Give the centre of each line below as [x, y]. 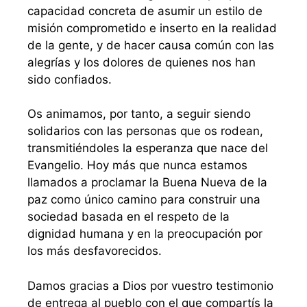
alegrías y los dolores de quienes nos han [142, 62]
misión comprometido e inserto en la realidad [152, 28]
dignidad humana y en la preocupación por [145, 234]
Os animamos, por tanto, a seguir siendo [139, 114]
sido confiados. [70, 79]
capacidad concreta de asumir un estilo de [145, 11]
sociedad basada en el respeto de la [128, 217]
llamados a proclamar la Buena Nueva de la [147, 183]
